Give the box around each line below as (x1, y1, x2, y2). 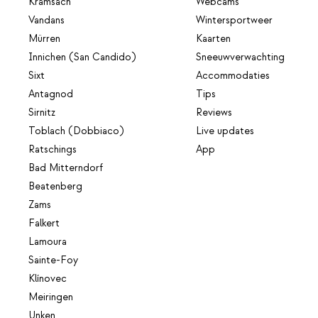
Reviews (196, 106, 233, 120)
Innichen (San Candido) (28, 51, 136, 65)
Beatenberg (28, 180, 82, 194)
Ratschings (28, 143, 77, 157)
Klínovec (28, 273, 67, 286)
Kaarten (196, 33, 231, 46)
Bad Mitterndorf (28, 162, 103, 175)
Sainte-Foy (28, 254, 78, 268)
